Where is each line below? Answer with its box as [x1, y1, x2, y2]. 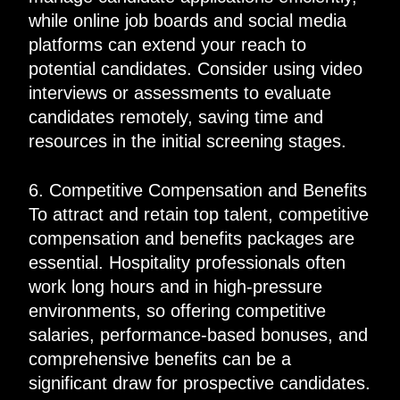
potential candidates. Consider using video [28, 58, 362, 79]
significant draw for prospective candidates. [28, 372, 371, 393]
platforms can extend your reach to [28, 34, 306, 54]
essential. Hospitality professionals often [28, 252, 346, 272]
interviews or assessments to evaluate [28, 82, 331, 103]
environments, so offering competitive [28, 300, 326, 321]
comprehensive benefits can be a [28, 348, 291, 369]
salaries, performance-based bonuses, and [28, 324, 368, 345]
